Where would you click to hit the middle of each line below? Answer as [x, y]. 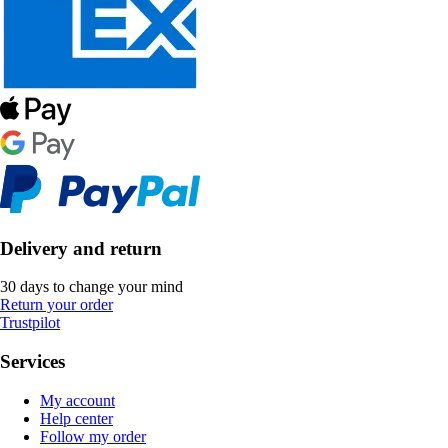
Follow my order [93, 436]
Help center [76, 418]
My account [77, 400]
